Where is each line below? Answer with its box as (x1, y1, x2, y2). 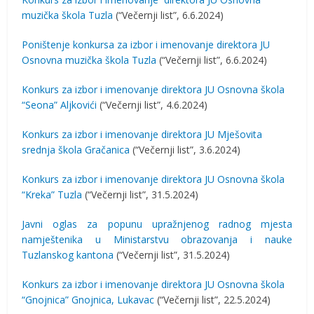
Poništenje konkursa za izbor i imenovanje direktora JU (22, 38, 271, 51)
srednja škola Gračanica (22, 143, 130, 156)
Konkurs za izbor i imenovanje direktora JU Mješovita (22, 128, 263, 141)
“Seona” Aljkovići (22, 98, 97, 111)
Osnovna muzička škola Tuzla (22, 53, 157, 67)
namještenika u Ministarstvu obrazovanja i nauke (22, 233, 292, 246)
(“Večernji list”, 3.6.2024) (130, 143, 241, 156)
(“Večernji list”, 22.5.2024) (154, 293, 271, 306)
